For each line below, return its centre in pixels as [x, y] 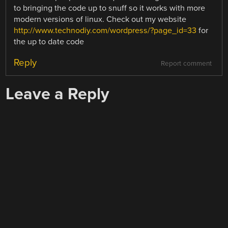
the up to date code [49, 42]
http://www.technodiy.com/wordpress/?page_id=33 [105, 31]
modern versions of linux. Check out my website [100, 20]
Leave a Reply [58, 94]
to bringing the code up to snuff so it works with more [110, 8]
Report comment [186, 64]
